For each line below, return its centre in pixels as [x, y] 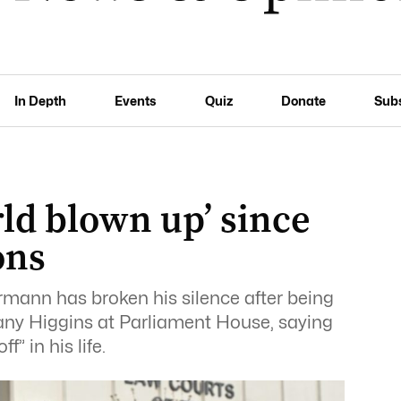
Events [136, 100]
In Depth [41, 100]
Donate [303, 100]
